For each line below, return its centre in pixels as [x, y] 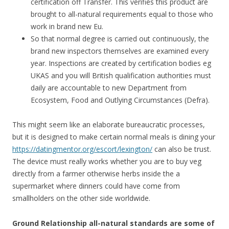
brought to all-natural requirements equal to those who [122, 14]
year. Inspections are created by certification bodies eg [121, 63]
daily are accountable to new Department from [109, 88]
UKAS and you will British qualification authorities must [121, 75]
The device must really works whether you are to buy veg [107, 161]
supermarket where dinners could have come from [96, 186]
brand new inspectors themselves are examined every [120, 51]
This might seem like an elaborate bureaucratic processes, [109, 124]
